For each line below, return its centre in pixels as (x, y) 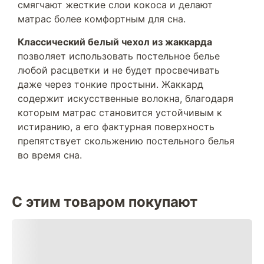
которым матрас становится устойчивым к (120, 113)
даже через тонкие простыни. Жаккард (110, 84)
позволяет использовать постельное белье (119, 56)
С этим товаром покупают (105, 202)
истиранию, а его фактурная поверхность (116, 127)
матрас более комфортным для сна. (102, 19)
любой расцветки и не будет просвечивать (119, 70)
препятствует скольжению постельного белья (126, 141)
